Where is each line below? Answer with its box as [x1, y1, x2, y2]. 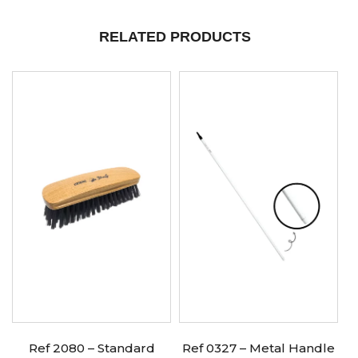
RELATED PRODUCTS [99, 29, 251, 46]
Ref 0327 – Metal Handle [182, 340, 335, 356]
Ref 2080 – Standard [28, 340, 155, 356]
